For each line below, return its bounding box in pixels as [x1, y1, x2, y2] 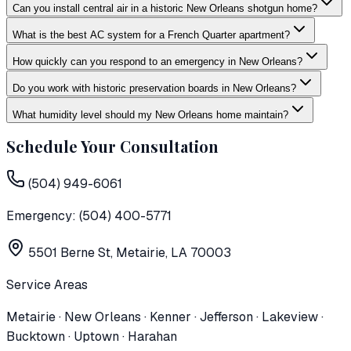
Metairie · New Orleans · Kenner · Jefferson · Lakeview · [6, 308, 324, 325]
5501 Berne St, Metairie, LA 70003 [28, 244, 231, 261]
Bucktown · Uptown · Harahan [6, 327, 177, 345]
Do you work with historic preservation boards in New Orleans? [13, 82, 296, 95]
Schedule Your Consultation [6, 136, 219, 157]
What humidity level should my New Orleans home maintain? [13, 109, 288, 121]
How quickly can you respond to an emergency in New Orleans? [13, 56, 302, 68]
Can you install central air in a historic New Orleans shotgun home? [13, 2, 317, 15]
